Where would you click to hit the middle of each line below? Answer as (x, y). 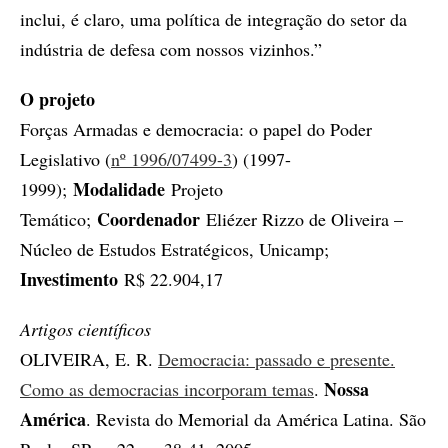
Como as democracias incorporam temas (167, 388)
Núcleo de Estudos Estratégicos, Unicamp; (174, 248)
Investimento (72, 278)
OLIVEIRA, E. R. (89, 358)
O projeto (57, 98)
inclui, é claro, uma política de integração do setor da (213, 18)
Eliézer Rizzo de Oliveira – (304, 218)
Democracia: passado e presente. (276, 358)
